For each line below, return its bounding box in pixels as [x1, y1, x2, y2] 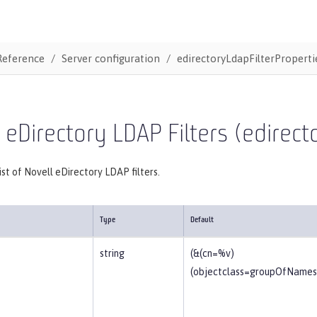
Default [190, 217, 214, 224]
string [100, 248, 125, 259]
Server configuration [61, 52, 160, 64]
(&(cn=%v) [190, 248, 234, 259]
